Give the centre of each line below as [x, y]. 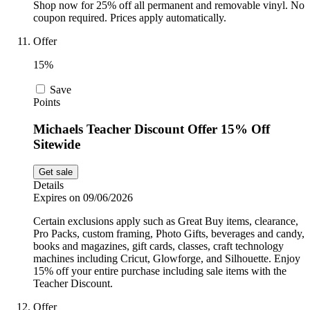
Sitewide [57, 144]
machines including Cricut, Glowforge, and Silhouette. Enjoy [167, 259]
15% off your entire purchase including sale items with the [160, 271]
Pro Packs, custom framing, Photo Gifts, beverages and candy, [169, 234]
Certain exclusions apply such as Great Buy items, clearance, [166, 221]
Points [47, 102]
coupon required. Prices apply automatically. [130, 17]
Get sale [56, 172]
